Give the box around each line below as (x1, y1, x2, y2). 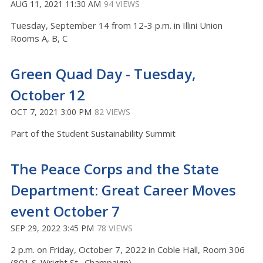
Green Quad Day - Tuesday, (11, 64, 196, 84)
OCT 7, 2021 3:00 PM (11, 106, 92, 118)
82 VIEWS (95, 106, 130, 118)
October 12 (11, 85, 85, 105)
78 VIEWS (97, 222, 133, 234)
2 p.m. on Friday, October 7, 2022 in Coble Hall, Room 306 (11, 244, 245, 256)
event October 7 (11, 201, 120, 221)
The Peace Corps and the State (11, 159, 219, 179)
